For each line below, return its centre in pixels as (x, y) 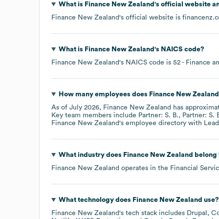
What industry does (91, 155)
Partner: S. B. (158, 115)
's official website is (151, 17)
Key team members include (95, 115)
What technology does (95, 200)
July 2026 (84, 107)
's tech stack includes (153, 213)
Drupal (197, 213)
